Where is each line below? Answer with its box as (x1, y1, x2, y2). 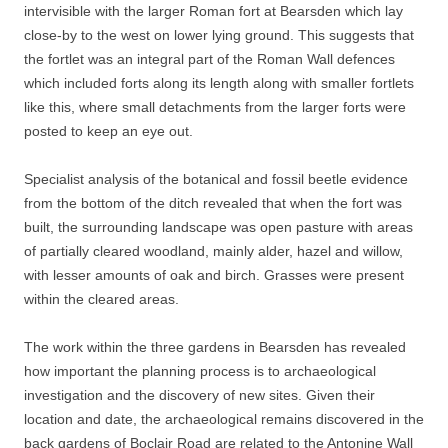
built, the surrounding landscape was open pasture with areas (24, 219, 413, 236)
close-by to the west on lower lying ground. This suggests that (24, 27, 414, 44)
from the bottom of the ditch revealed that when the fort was (24, 195, 402, 212)
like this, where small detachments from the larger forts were (24, 99, 406, 116)
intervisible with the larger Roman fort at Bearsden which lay (24, 3, 403, 20)
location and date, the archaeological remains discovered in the (24, 411, 424, 428)
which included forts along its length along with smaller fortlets (24, 75, 414, 92)
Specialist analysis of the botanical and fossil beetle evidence (24, 171, 408, 188)
